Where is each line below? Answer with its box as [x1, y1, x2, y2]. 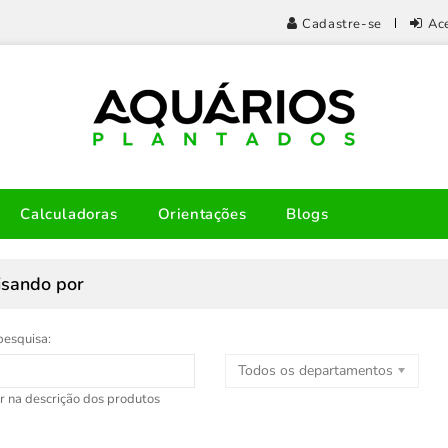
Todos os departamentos [237, 361, 393, 380]
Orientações [157, 204, 247, 224]
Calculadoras [20, 204, 118, 224]
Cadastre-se [302, 15, 382, 33]
